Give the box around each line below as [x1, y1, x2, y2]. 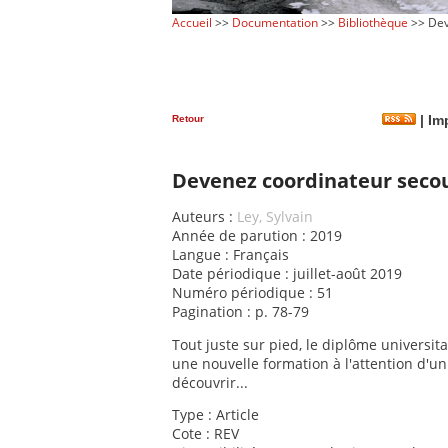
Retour [172, 112, 204, 124]
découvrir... [172, 372, 248, 392]
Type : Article [172, 405, 259, 425]
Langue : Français [172, 245, 289, 265]
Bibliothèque [338, 14, 408, 31]
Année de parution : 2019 [172, 226, 342, 246]
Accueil [172, 14, 212, 31]
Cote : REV [172, 424, 239, 444]
